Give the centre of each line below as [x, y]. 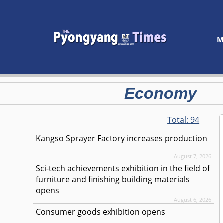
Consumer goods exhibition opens [101, 212]
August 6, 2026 [193, 199]
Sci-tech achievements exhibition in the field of [123, 168]
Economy [160, 93]
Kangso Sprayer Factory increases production [122, 138]
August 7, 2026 [193, 156]
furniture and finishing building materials [113, 179]
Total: [179, 120]
